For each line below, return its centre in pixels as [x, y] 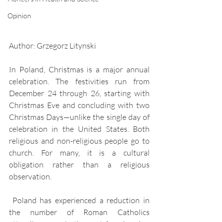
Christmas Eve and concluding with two [79, 105]
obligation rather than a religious [79, 165]
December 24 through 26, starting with [79, 93]
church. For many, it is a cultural [79, 153]
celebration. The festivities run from [79, 82]
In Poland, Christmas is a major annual [79, 70]
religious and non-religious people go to [79, 141]
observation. [31, 177]
